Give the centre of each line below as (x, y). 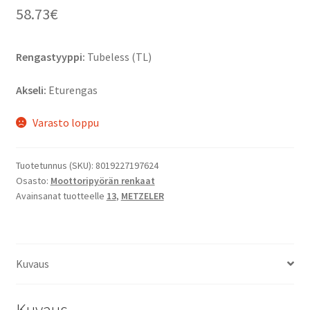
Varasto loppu (66, 123)
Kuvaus (32, 263)
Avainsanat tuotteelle (61, 195)
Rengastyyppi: (50, 56)
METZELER (142, 195)
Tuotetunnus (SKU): (55, 165)
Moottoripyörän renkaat (102, 180)
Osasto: (33, 180)
